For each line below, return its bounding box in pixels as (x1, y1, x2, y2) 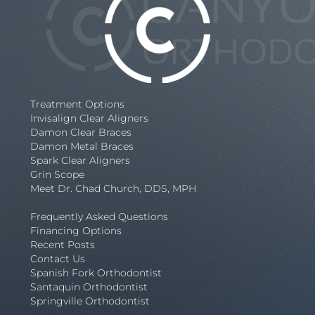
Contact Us (30, 252, 85, 265)
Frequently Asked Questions (30, 210, 168, 223)
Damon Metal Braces (30, 139, 134, 153)
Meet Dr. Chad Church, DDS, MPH (30, 181, 196, 195)
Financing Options (30, 224, 122, 237)
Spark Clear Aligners (30, 153, 130, 167)
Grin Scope (30, 167, 84, 181)
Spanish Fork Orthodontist (30, 266, 162, 279)
